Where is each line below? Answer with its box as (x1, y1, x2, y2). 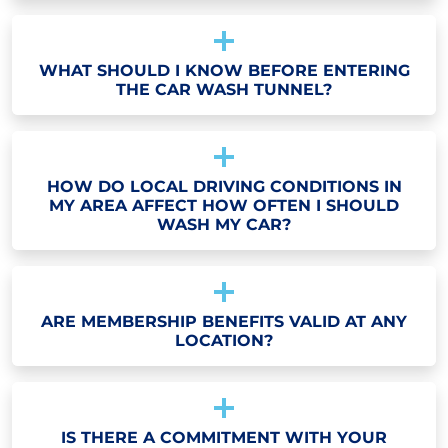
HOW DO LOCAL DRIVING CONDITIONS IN (46, 176, 402, 196)
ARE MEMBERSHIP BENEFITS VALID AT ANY (41, 311, 407, 331)
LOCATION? (175, 330, 273, 350)
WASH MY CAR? (157, 214, 291, 234)
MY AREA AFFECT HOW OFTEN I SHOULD (49, 195, 399, 215)
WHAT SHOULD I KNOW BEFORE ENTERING (38, 60, 410, 80)
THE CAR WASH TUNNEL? (116, 79, 332, 99)
